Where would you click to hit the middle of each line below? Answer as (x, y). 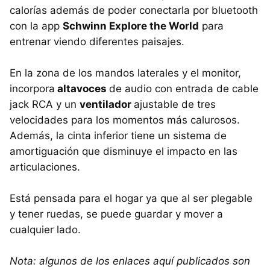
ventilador (107, 105)
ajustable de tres (175, 105)
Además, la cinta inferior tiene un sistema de (118, 136)
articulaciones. (46, 167)
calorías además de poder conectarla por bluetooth (134, 11)
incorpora (32, 89)
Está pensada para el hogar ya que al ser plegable (131, 199)
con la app (36, 26)
